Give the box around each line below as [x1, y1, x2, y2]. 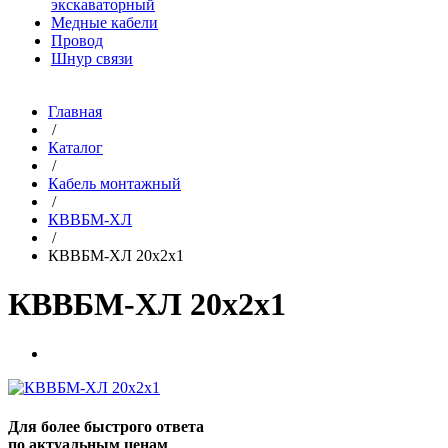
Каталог [48, 139, 103, 156]
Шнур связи [51, 50, 133, 67]
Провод [51, 32, 103, 49]
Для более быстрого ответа [8, 418, 204, 436]
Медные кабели [51, 14, 158, 31]
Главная [48, 103, 102, 120]
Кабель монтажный [48, 175, 181, 192]
